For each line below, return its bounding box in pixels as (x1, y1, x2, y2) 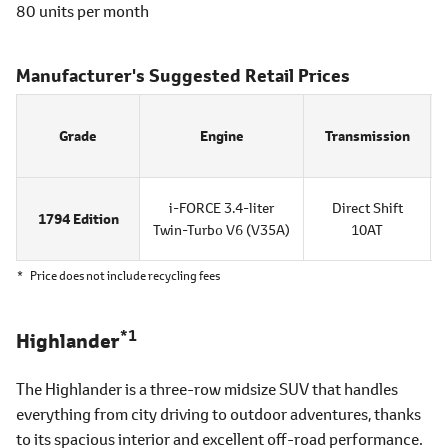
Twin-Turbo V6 (153, 220, 243, 240)
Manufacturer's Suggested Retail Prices (16, 64, 350, 89)
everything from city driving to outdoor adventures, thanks (16, 403, 421, 425)
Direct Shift (331, 198, 403, 218)
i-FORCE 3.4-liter (169, 198, 274, 218)
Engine (199, 126, 244, 147)
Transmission (324, 126, 410, 147)
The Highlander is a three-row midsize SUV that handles (16, 378, 398, 400)
